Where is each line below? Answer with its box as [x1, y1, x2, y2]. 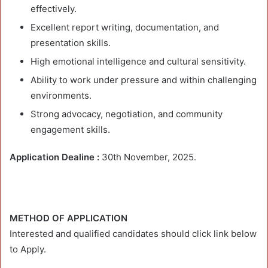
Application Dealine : [10, 151, 102, 163]
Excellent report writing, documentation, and [31, 21, 219, 33]
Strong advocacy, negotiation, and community [31, 108, 223, 120]
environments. [31, 89, 92, 101]
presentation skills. [31, 36, 111, 48]
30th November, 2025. [102, 151, 196, 163]
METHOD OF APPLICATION [10, 212, 130, 224]
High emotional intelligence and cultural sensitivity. [31, 55, 246, 67]
